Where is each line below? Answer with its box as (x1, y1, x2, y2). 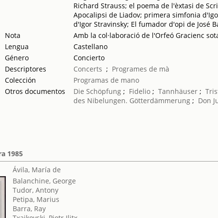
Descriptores (5, 64, 47, 73)
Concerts (73, 64, 103, 73)
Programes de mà (112, 64, 170, 73)
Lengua (5, 42, 29, 51)
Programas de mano (73, 75, 140, 85)
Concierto (73, 53, 105, 62)
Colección (5, 75, 36, 85)
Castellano (73, 42, 108, 51)
